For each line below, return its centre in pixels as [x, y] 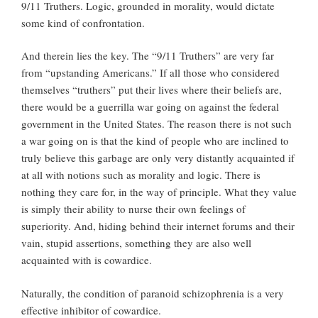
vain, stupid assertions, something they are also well [136, 243]
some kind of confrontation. [83, 22]
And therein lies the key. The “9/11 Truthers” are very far [148, 56]
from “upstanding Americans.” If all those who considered [150, 73]
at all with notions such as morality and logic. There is [141, 175]
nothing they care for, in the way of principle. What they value [159, 192]
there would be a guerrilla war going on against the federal [150, 107]
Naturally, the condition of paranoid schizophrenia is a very [153, 293]
